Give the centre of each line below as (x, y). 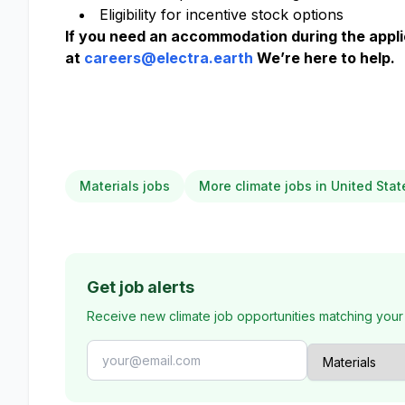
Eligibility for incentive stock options (221, 14)
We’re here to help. (324, 58)
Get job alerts (141, 287)
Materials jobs (125, 186)
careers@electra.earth (169, 58)
